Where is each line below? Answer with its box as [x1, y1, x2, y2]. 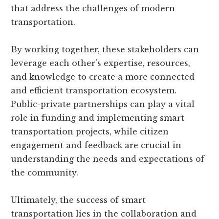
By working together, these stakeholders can [11, 44, 199, 55]
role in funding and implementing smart [11, 113, 185, 123]
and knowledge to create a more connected [11, 72, 195, 82]
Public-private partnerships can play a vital [11, 99, 195, 109]
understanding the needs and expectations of [11, 154, 205, 164]
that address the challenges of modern [11, 3, 175, 14]
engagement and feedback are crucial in [11, 140, 182, 151]
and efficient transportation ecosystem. [11, 86, 177, 96]
